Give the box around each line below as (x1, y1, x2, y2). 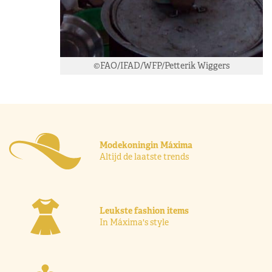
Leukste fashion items (100, 205, 189, 216)
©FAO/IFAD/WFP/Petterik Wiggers (93, 60, 229, 72)
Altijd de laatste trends (100, 151, 189, 163)
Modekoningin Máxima (100, 140, 193, 151)
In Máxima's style (100, 216, 169, 228)
